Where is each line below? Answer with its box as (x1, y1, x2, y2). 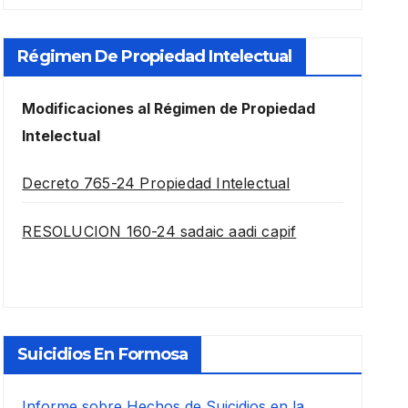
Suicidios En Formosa (17, 344, 189, 365)
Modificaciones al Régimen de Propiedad (22, 99, 316, 118)
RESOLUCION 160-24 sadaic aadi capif (22, 222, 297, 241)
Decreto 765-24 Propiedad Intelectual (22, 174, 291, 193)
